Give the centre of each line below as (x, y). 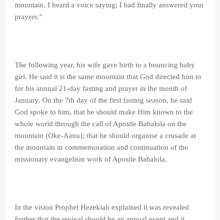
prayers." (28, 17)
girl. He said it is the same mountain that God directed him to (108, 77)
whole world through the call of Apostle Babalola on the (101, 124)
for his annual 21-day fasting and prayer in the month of (101, 89)
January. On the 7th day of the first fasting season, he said (103, 100)
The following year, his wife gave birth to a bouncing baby (105, 65)
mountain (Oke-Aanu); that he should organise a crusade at (105, 136)
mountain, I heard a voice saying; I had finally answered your (109, 5)
